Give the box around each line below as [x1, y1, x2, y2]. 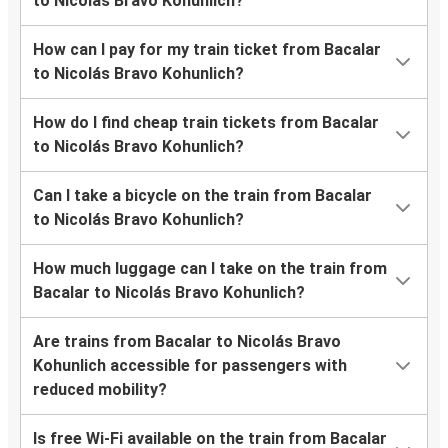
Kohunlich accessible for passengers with [33, 355, 347, 375]
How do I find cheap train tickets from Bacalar [33, 112, 379, 132]
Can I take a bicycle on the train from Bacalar [33, 185, 372, 205]
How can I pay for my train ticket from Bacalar [33, 39, 381, 59]
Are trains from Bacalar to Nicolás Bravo [33, 331, 341, 351]
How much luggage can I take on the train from [33, 258, 387, 278]
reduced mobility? [33, 379, 167, 399]
